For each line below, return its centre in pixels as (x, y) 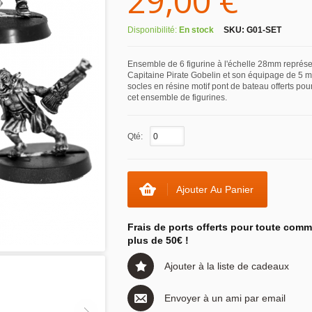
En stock (196, 30)
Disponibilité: (153, 30)
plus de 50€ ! (158, 240)
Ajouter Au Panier (215, 189)
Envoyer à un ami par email (225, 298)
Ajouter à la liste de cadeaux (227, 266)
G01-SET (264, 30)
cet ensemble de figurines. (177, 97)
